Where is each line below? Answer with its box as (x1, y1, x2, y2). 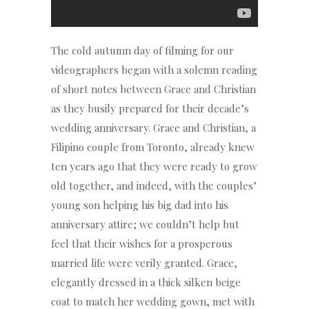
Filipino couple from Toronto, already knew (51, 139, 255, 154)
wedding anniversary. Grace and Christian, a (51, 120, 256, 134)
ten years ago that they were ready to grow (51, 159, 257, 173)
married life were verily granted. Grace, (51, 255, 237, 270)
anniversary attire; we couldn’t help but (51, 217, 239, 231)
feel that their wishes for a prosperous (51, 236, 232, 250)
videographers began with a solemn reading (51, 62, 257, 77)
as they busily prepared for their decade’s (51, 101, 249, 115)
